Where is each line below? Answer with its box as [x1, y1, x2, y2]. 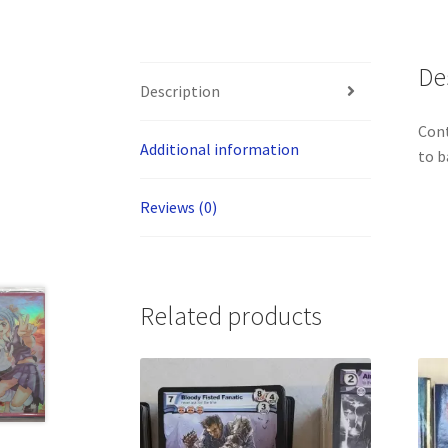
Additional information [140, 138, 300, 159]
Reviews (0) [140, 196, 218, 217]
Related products [140, 300, 323, 333]
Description [140, 80, 221, 101]
